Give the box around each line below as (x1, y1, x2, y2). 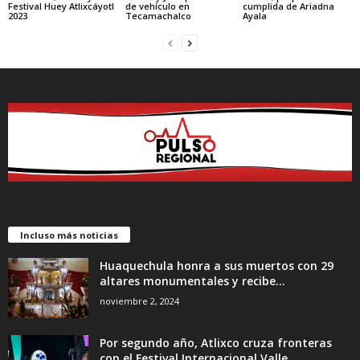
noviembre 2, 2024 (100, 295, 179, 308)
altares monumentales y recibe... (100, 273, 285, 289)
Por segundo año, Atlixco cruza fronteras (100, 335, 332, 351)
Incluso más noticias (20, 229, 118, 242)
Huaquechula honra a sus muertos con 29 (100, 258, 333, 274)
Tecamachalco (125, 10, 191, 22)
